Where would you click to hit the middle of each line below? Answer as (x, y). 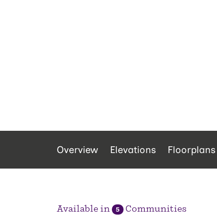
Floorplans (192, 150)
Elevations (133, 150)
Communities (155, 209)
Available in (84, 209)
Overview (77, 150)
